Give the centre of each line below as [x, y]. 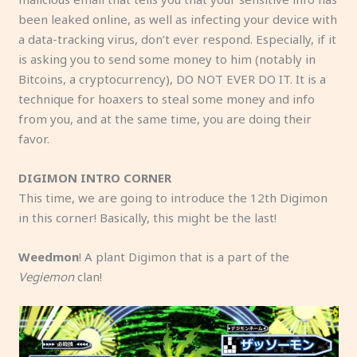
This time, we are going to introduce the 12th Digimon [173, 197]
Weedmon [49, 256]
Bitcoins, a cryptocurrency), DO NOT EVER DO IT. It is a [173, 78]
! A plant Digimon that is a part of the [184, 256]
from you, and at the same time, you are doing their [165, 118]
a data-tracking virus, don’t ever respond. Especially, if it [178, 39]
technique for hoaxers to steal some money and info [167, 98]
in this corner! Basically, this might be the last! [148, 217]
